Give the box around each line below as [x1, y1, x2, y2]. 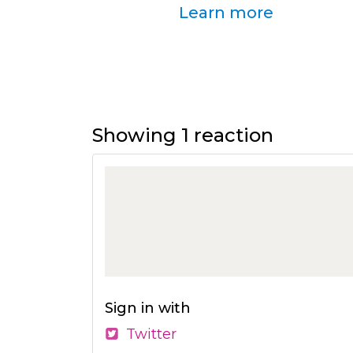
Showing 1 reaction [92, 124, 273, 147]
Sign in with [105, 299, 191, 317]
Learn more [178, 3, 273, 22]
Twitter [121, 325, 176, 343]
